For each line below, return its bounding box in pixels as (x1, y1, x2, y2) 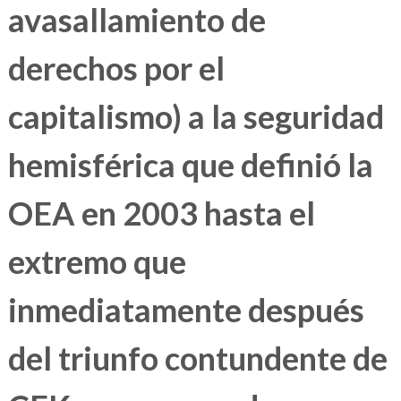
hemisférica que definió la (7, 145, 373, 185)
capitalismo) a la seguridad (7, 97, 384, 137)
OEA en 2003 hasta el (7, 193, 315, 234)
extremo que (7, 242, 186, 282)
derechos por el (7, 48, 225, 89)
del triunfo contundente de (7, 338, 388, 379)
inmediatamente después (7, 290, 364, 330)
